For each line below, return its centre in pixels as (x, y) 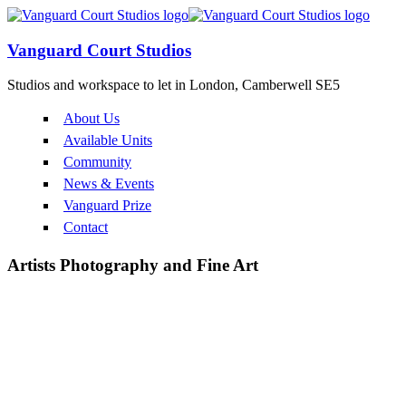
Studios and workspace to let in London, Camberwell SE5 (174, 85)
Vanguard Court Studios (99, 50)
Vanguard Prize (107, 206)
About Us (92, 119)
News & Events (109, 184)
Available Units (108, 140)
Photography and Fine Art (159, 266)
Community (97, 162)
